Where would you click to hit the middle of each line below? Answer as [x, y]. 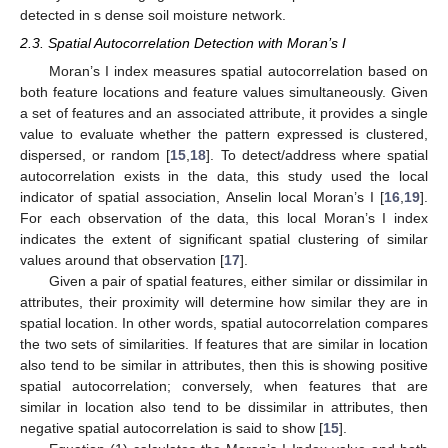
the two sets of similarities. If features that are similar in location [224, 344]
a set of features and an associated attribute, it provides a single [224, 113]
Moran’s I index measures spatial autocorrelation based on [238, 71]
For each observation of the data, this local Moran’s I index [224, 218]
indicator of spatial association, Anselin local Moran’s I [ [202, 197]
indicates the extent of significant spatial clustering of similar [224, 239]
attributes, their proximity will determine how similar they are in [224, 302]
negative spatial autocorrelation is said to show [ [171, 428]
